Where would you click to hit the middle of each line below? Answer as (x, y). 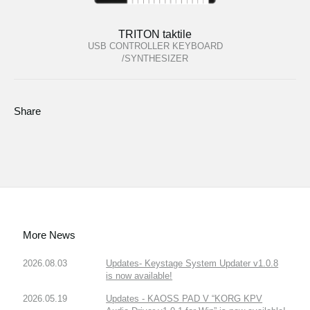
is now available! (139, 275)
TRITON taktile (155, 35)
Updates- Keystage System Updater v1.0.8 (192, 263)
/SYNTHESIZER (155, 59)
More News (49, 235)
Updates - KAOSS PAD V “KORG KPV (184, 298)
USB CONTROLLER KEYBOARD (155, 46)
